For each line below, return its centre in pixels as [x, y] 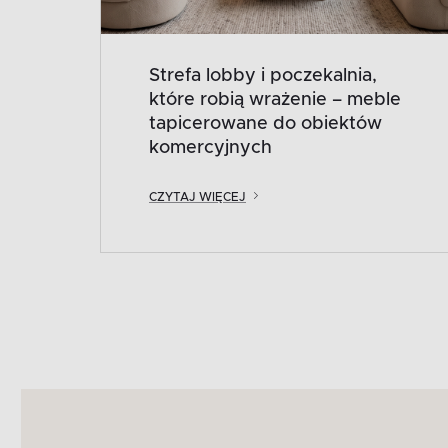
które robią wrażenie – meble [275, 99]
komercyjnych [210, 147]
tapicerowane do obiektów [265, 123]
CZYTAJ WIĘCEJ [197, 196]
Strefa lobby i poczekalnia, [263, 75]
